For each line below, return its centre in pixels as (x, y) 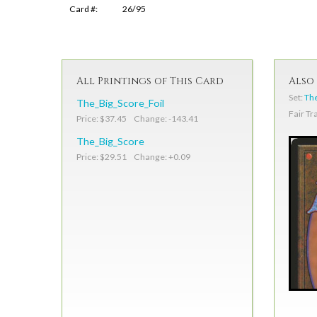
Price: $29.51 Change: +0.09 (133, 157)
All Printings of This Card (150, 81)
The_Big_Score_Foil (120, 103)
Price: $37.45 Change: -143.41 (137, 119)
